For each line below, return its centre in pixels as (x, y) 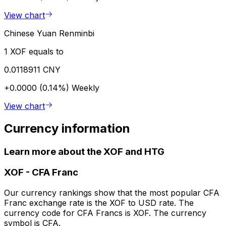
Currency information (67, 128)
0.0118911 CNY (32, 69)
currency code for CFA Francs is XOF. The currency (105, 213)
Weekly (86, 88)
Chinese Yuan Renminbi (49, 33)
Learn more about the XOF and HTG (84, 151)
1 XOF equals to (34, 51)
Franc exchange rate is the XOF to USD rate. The (99, 203)
